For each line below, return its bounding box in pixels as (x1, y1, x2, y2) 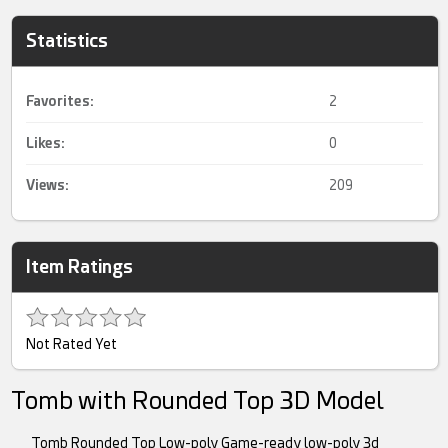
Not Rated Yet (26, 336, 118, 353)
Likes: (26, 135, 66, 152)
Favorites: (26, 93, 95, 110)
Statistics (26, 30, 109, 52)
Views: (26, 177, 70, 194)
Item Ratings (26, 256, 134, 278)
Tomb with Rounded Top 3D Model (11, 387, 385, 416)
